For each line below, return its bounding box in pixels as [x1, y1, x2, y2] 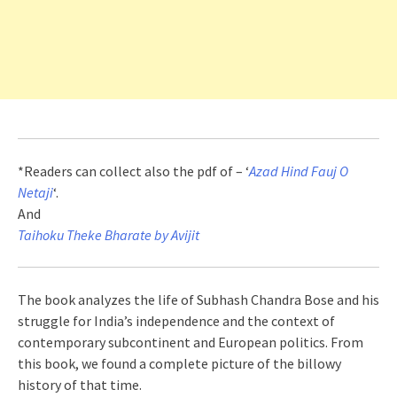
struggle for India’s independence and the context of [18, 312, 335, 330]
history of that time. [18, 376, 142, 393]
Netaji [18, 183, 53, 201]
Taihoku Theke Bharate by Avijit [18, 226, 199, 244]
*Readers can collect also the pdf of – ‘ [18, 162, 249, 180]
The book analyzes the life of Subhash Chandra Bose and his [18, 291, 379, 308]
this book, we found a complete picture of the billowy [18, 354, 341, 372]
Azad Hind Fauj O [249, 162, 348, 180]
